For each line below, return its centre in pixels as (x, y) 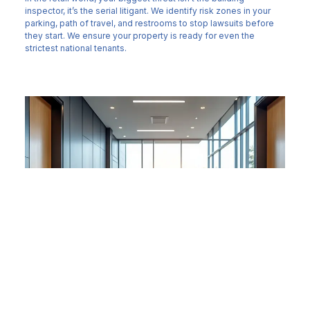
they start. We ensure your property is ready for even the (139, 36)
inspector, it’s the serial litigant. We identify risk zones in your (147, 11)
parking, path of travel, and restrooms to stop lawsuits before (149, 24)
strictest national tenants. (75, 48)
